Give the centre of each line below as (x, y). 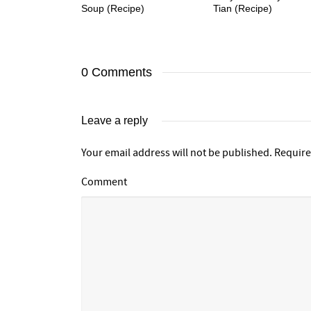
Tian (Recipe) (243, 9)
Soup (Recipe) (113, 9)
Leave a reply (115, 121)
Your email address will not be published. (177, 153)
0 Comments (117, 73)
